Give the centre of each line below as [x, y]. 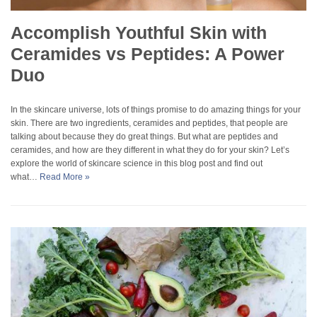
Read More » [65, 177]
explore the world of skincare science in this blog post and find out [137, 164]
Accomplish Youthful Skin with [139, 33]
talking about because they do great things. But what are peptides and [144, 137]
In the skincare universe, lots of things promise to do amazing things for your [156, 110]
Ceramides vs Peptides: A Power [148, 54]
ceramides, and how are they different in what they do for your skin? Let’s [150, 150]
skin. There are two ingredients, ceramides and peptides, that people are [149, 123]
